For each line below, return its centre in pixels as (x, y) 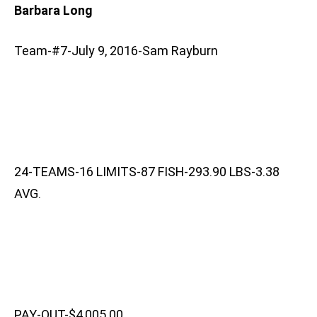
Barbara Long (53, 11)
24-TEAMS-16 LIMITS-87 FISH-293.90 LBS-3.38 (147, 172)
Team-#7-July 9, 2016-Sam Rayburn (116, 51)
